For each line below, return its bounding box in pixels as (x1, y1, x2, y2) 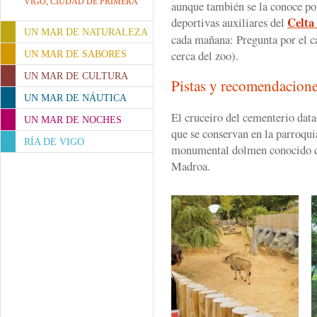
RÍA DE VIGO (24, 137, 84, 147)
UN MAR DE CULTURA (24, 71, 128, 81)
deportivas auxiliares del (171, 14, 287, 30)
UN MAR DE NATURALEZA (24, 27, 148, 38)
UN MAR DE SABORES (24, 49, 127, 59)
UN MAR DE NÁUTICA (24, 93, 127, 103)
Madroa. (171, 158, 214, 174)
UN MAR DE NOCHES (24, 115, 122, 125)
